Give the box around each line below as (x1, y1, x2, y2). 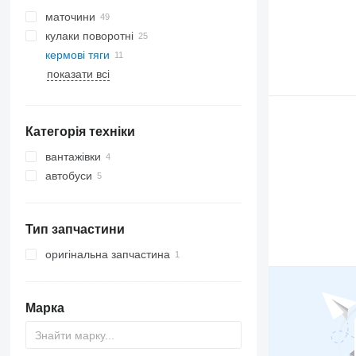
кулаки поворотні (44, 29, 133, 42)
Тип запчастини (25, 222, 125, 236)
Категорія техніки (25, 125, 135, 138)
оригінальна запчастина (44, 248, 170, 261)
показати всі (46, 68, 110, 80)
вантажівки (44, 150, 101, 163)
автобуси (44, 169, 92, 182)
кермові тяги (44, 48, 110, 61)
